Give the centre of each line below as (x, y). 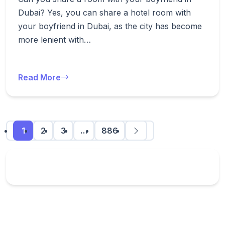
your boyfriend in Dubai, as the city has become (110, 26)
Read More (39, 77)
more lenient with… (54, 40)
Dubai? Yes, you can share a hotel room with (104, 13)
